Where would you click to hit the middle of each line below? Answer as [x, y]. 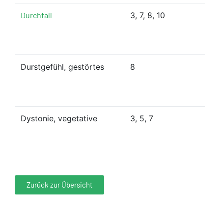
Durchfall [36, 15]
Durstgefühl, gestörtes [62, 67]
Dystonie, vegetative [59, 118]
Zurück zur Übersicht [59, 184]
